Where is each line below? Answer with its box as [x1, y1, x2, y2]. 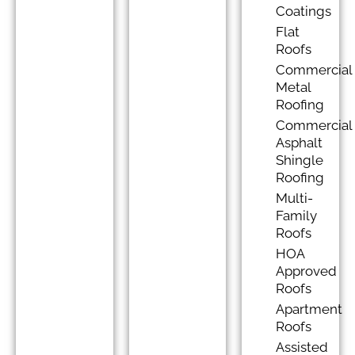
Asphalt [275, 135, 323, 151]
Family [275, 208, 317, 223]
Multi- [275, 190, 313, 206]
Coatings [275, 3, 331, 19]
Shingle [275, 152, 323, 168]
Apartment [275, 301, 342, 317]
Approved [275, 263, 337, 279]
